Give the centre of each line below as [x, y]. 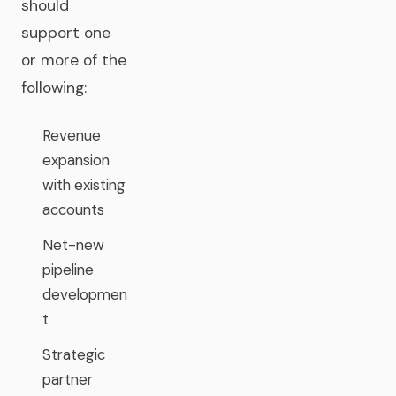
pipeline [68, 270]
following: [54, 88]
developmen [85, 294]
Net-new [73, 245]
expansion [76, 160]
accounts [73, 209]
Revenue [72, 135]
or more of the [74, 60]
